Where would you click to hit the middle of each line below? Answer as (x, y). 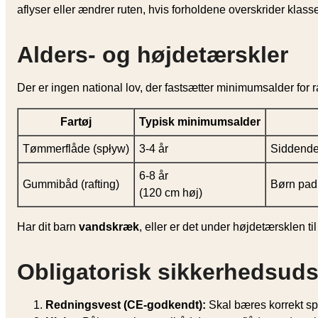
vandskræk (109, 226)
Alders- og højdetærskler (153, 54)
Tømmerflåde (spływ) (76, 148)
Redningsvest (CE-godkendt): (126, 305)
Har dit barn (48, 226)
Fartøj (76, 121)
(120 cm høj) (171, 192)
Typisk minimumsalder (200, 121)
